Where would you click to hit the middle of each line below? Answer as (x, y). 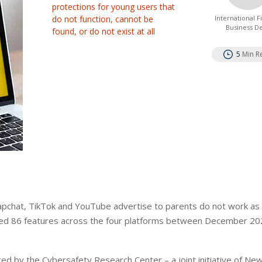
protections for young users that (114, 7)
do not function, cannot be (103, 19)
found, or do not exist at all (104, 31)
